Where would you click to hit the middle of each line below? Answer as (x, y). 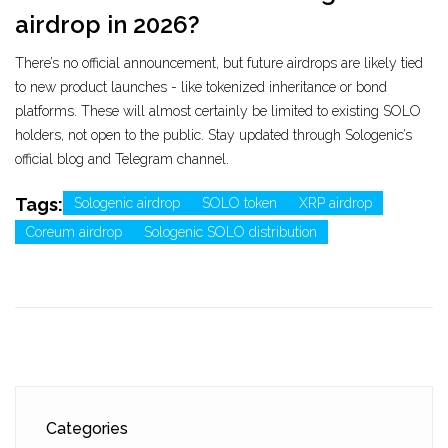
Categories (87, 429)
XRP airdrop (335, 203)
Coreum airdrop (74, 232)
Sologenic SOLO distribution (230, 232)
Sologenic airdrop (127, 203)
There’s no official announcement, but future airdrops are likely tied (219, 63)
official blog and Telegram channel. (122, 159)
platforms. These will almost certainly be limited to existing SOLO (218, 111)
